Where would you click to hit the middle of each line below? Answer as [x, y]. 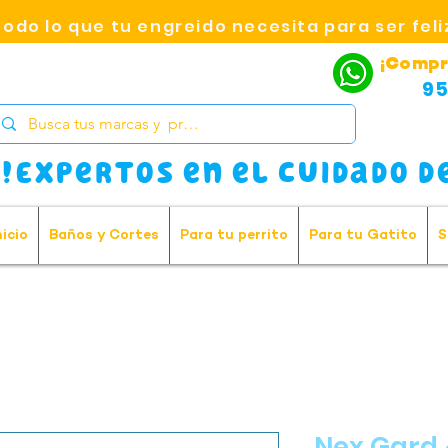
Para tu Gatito [363, 235]
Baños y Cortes [104, 235]
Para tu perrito [234, 235]
